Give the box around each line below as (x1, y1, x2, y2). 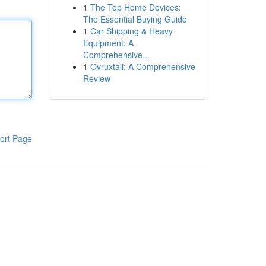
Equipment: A (83, 37, 134, 49)
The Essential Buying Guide (83, 13, 187, 25)
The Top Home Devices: (90, 1, 181, 13)
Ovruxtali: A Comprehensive (90, 61, 195, 72)
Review (83, 72, 110, 84)
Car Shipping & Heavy (90, 25, 173, 37)
